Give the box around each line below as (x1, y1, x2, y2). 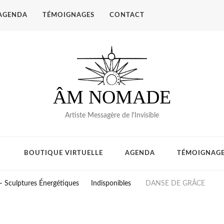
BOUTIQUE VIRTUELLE (23, 150, 103, 157)
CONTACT (109, 12, 144, 18)
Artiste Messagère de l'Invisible (64, 112, 159, 119)
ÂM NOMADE (52, 86, 171, 108)
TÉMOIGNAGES (42, 12, 94, 18)
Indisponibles (90, 180, 131, 187)
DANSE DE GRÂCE (145, 180, 205, 187)
